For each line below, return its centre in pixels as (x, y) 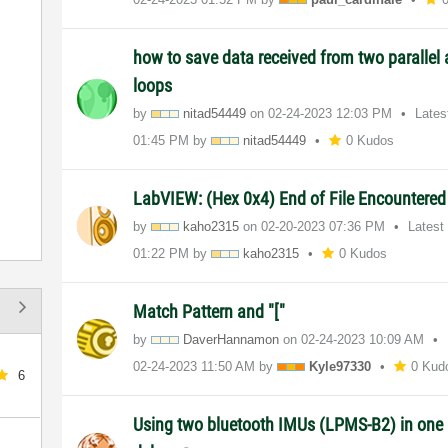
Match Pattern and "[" (209, 311)
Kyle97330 (340, 366)
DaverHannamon (231, 339)
